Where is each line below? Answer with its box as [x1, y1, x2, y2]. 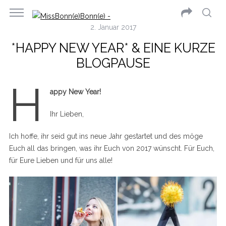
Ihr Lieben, [49, 110, 84, 118]
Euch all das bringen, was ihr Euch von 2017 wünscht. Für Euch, [9, 144, 214, 152]
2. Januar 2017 [90, 23, 136, 31]
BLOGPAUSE [76, 55, 150, 71]
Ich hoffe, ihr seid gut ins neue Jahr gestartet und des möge [9, 132, 203, 140]
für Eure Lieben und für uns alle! [9, 156, 112, 164]
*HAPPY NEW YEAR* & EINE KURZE [11, 40, 215, 55]
